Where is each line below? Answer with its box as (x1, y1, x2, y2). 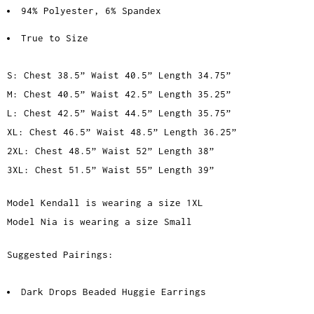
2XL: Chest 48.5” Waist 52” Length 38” (7, 145, 214, 157)
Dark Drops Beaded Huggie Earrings (21, 286, 206, 298)
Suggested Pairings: (7, 249, 119, 261)
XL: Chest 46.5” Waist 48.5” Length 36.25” (7, 126, 237, 138)
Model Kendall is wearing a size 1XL (7, 197, 203, 209)
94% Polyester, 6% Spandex (21, 5, 161, 17)
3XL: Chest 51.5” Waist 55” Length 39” (7, 164, 214, 176)
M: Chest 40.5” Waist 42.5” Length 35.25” (7, 88, 231, 100)
